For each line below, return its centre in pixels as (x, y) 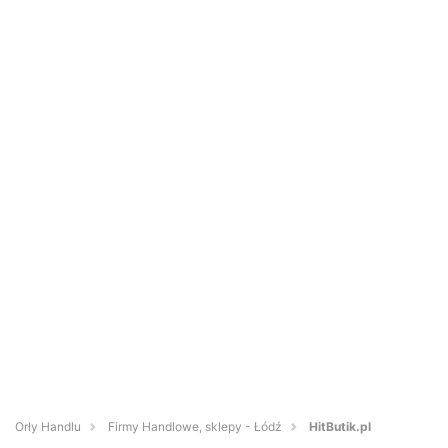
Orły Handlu (48, 427)
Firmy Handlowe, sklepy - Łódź (195, 427)
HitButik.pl (340, 427)
